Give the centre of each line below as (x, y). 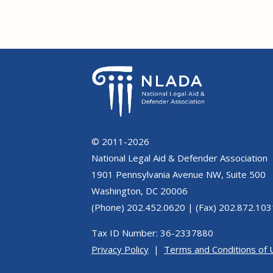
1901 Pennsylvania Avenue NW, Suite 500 (179, 174)
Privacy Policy (120, 249)
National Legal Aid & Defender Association (179, 158)
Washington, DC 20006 (140, 190)
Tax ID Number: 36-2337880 (152, 232)
